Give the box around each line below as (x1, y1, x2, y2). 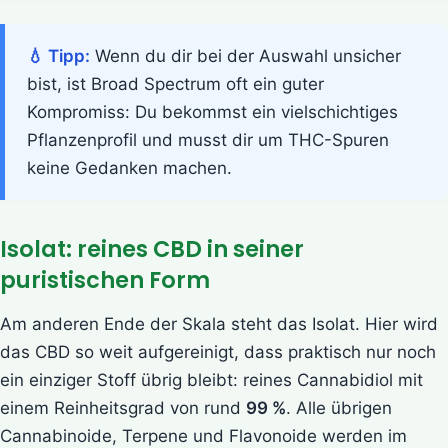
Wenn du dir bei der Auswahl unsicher (90, 45, 401, 66)
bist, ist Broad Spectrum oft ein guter (27, 73, 324, 94)
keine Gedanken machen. (27, 157, 232, 178)
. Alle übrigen (286, 397, 392, 418)
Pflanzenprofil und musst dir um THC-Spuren (27, 129, 389, 150)
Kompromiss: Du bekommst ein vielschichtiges (27, 101, 398, 122)
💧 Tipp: (27, 45, 90, 66)
